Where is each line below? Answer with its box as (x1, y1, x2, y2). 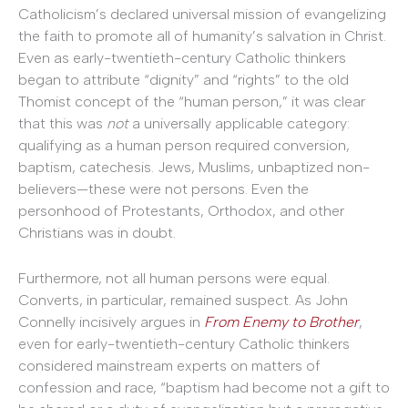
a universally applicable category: (128, 115, 350, 133)
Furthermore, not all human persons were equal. (18, 269, 330, 287)
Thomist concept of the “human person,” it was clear (18, 93, 365, 111)
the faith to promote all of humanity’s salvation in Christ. (18, 27, 386, 46)
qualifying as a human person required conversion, (18, 137, 350, 155)
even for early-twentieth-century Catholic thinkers (18, 334, 350, 352)
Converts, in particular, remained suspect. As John (18, 291, 348, 309)
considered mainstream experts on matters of (18, 356, 321, 374)
